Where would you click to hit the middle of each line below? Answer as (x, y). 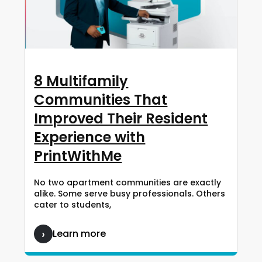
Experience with (90, 137)
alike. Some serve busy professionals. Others (130, 194)
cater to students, (73, 205)
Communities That (101, 100)
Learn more (80, 234)
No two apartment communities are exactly (128, 183)
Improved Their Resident (121, 119)
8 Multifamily (81, 81)
